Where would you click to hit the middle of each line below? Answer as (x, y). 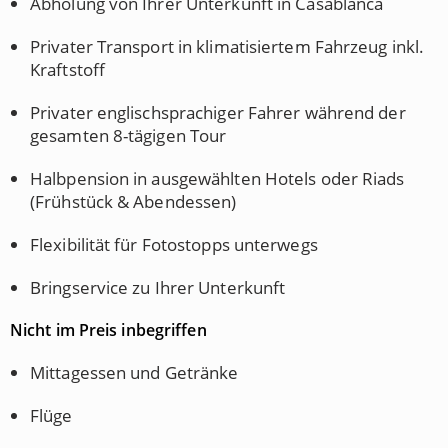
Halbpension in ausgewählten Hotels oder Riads (217, 178)
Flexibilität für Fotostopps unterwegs (174, 244)
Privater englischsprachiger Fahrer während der (218, 112)
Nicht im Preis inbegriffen (108, 330)
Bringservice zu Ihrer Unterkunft (158, 287)
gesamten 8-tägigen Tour (128, 135)
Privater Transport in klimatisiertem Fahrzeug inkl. (227, 46)
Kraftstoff (67, 69)
